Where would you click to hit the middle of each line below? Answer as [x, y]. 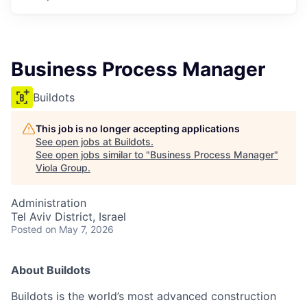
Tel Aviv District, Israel [69, 217]
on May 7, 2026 [79, 229]
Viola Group [62, 168]
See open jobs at [75, 142]
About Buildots [51, 270]
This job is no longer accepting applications [138, 128]
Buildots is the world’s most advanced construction [144, 296]
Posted [27, 229]
